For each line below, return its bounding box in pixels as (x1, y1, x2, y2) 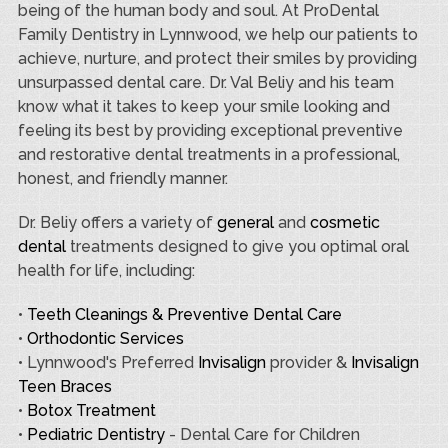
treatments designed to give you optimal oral (65, 236, 409, 256)
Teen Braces (17, 376, 112, 396)
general (216, 212, 274, 232)
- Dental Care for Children (164, 424, 360, 444)
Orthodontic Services (26, 328, 184, 348)
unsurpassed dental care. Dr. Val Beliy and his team (17, 72, 394, 92)
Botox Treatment (26, 400, 156, 420)
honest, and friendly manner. (17, 168, 228, 188)
